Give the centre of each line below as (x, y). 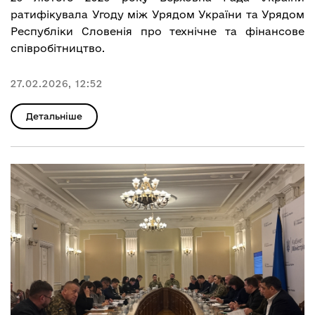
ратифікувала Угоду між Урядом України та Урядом (157, 14)
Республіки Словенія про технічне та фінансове (157, 31)
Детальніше (54, 116)
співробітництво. (58, 48)
